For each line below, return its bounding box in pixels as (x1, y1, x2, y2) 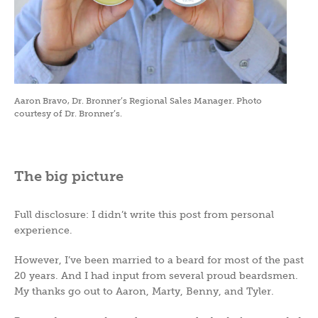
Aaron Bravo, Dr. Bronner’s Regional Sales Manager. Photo (14, 96, 262, 106)
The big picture (14, 168, 124, 184)
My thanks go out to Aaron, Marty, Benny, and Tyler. (14, 285, 274, 297)
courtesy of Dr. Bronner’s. (14, 109, 122, 119)
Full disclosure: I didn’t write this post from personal (14, 208, 274, 220)
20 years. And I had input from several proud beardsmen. (14, 269, 298, 281)
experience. (14, 224, 72, 236)
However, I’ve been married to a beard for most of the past (14, 253, 304, 265)
